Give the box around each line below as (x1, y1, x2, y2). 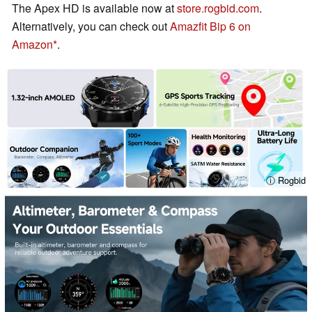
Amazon (12, 36, 53, 53)
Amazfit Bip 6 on (170, 18, 251, 35)
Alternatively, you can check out (12, 18, 170, 35)
